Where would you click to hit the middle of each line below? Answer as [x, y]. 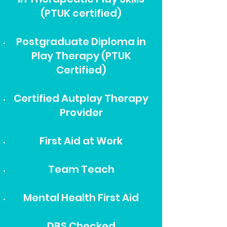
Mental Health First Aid [81, 198]
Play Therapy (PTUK [81, 56]
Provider [81, 112]
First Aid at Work [81, 141]
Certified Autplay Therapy [81, 98]
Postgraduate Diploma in [81, 42]
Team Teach [81, 169]
